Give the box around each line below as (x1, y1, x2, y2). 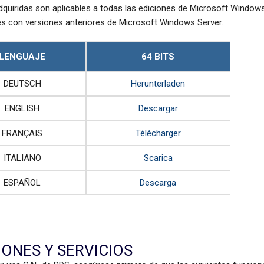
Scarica (143, 153, 173, 164)
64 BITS (141, 51, 175, 62)
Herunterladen (131, 78, 186, 90)
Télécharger (135, 128, 181, 139)
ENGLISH (5, 103, 40, 114)
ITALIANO (3, 153, 41, 164)
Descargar (138, 103, 178, 114)
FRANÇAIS (2, 128, 43, 139)
